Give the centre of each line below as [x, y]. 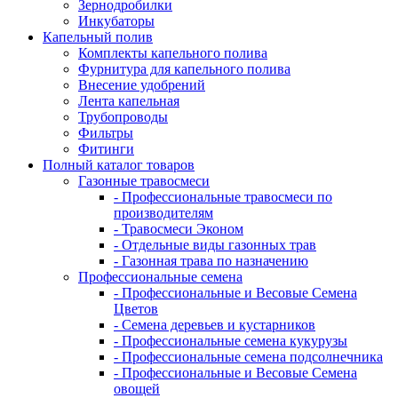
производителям [163, 213]
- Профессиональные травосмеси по [223, 197]
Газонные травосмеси [144, 181]
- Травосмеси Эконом [179, 229]
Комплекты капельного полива [173, 53]
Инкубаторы [116, 21]
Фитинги [106, 149]
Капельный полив [98, 37]
